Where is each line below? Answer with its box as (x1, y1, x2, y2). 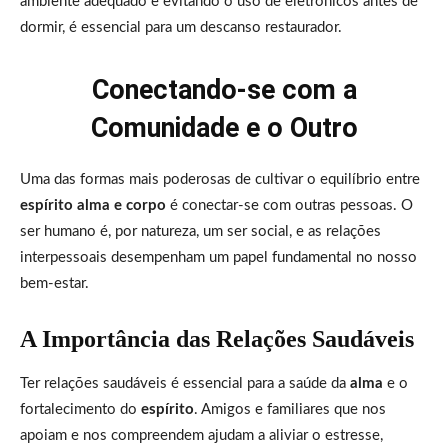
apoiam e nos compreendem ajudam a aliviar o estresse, (20, 427, 383, 443)
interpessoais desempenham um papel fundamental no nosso (20, 249, 417, 265)
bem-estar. (20, 275, 89, 291)
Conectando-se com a (91, 73, 357, 106)
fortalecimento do (20, 401, 141, 417)
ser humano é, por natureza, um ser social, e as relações (20, 223, 381, 239)
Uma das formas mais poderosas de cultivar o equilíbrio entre (20, 171, 420, 187)
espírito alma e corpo (20, 197, 166, 213)
